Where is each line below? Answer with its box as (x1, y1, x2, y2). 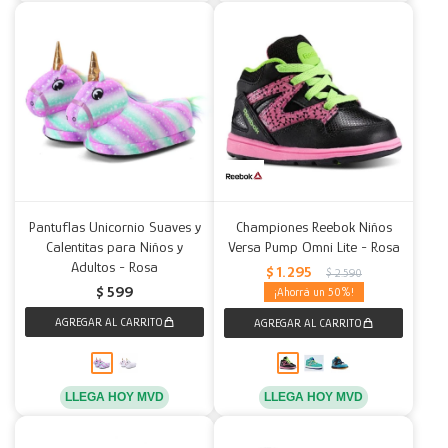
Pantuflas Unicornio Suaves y (28, 218, 201, 235)
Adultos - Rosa (71, 258, 158, 275)
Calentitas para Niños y (46, 238, 183, 255)
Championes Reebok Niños (235, 218, 392, 235)
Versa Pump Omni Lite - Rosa (227, 238, 400, 255)
